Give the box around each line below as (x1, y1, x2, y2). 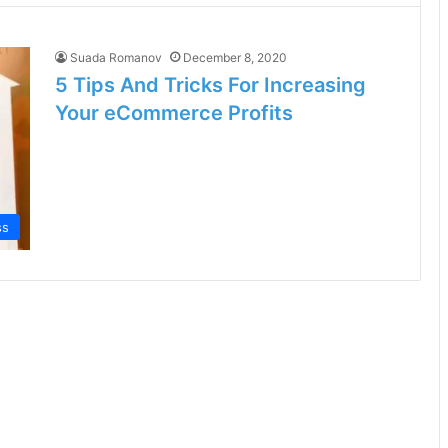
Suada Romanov (70, 50, 162, 65)
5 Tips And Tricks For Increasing (55, 73, 366, 97)
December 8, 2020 (183, 50, 287, 65)
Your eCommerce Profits (55, 101, 293, 125)
